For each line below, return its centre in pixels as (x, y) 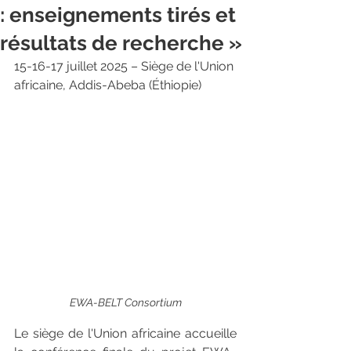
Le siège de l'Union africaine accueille (125, 334)
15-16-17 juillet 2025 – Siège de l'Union (125, 66)
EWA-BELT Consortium (125, 303)
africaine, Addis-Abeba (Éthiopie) (108, 85)
